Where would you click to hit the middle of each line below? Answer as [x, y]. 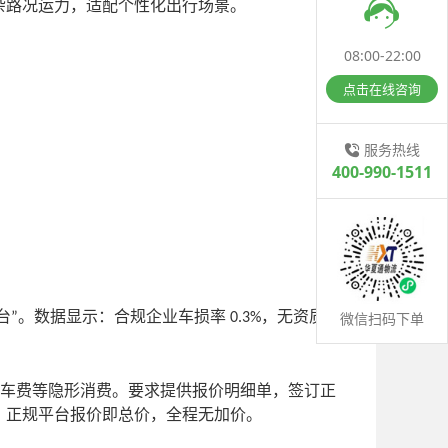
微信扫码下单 [382, 318]
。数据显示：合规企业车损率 [124, 316]
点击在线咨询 [381, 88]
